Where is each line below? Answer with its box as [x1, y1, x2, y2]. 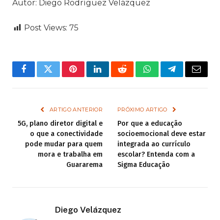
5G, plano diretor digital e [18, 119, 103, 128]
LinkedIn [97, 72, 130, 81]
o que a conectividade [30, 130, 103, 138]
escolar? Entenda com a [117, 150, 195, 159]
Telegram [171, 72, 205, 81]
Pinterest [72, 72, 104, 81]
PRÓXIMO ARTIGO [117, 106, 169, 113]
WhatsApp [146, 72, 184, 81]
